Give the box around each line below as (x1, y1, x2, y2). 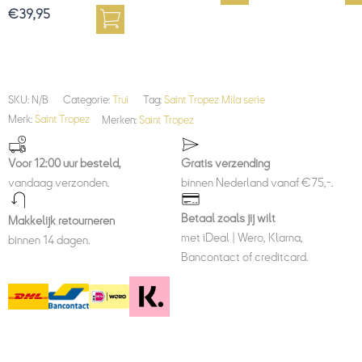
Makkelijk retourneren (8, 214, 115, 228)
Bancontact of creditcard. (181, 250, 309, 263)
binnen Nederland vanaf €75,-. (181, 175, 334, 189)
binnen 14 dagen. (8, 234, 90, 247)
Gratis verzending (181, 156, 270, 170)
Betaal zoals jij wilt (181, 211, 276, 225)
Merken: (102, 113, 139, 126)
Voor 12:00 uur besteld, (8, 156, 121, 170)
